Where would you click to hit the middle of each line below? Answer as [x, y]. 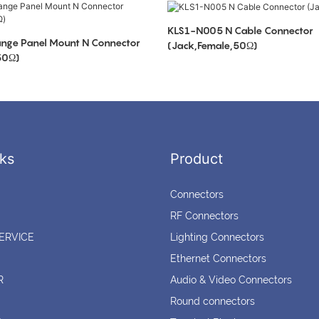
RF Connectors [204, 216]
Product [197, 159]
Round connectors [213, 302]
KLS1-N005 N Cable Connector [240, 30]
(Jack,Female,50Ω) [212, 45]
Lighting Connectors [217, 237]
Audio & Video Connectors [231, 280]
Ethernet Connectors [218, 259]
